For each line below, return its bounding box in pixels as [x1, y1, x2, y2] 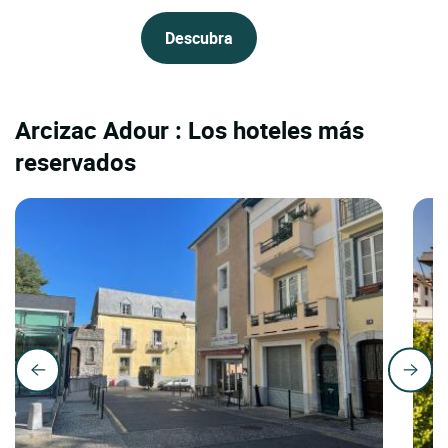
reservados [15, 146, 136, 179]
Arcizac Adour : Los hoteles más [15, 114, 364, 147]
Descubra [165, 27, 233, 50]
